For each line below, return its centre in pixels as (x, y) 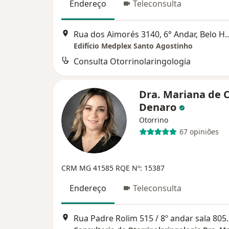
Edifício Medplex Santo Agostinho (133, 45)
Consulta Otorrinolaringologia (132, 61)
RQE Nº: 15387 (140, 168)
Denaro (159, 107)
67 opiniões (199, 132)
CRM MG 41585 (88, 168)
